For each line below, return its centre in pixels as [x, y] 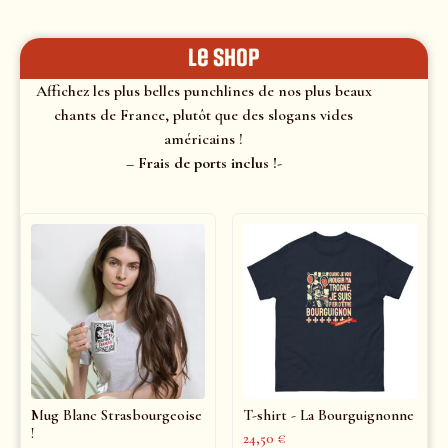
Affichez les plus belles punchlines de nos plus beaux [203, 91]
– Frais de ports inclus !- [203, 163]
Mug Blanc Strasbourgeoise [116, 415]
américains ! [204, 139]
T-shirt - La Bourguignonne [328, 415]
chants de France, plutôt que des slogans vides [204, 115]
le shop [224, 58]
